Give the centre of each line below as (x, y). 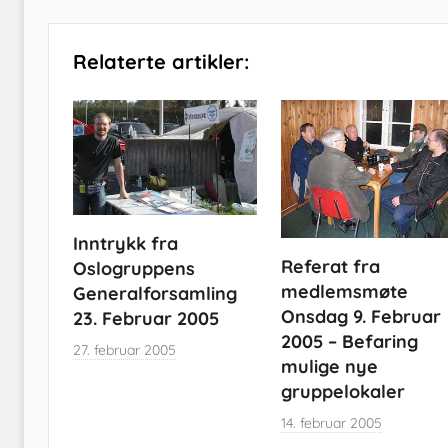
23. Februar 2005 (146, 318)
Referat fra (330, 267)
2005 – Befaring (349, 342)
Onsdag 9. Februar (360, 317)
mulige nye (329, 367)
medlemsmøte (344, 292)
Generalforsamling (155, 293)
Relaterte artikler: (161, 62)
